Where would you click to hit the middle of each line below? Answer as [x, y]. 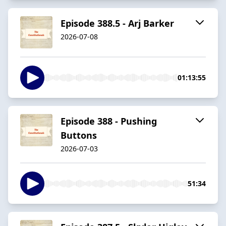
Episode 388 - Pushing [109, 121]
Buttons [79, 135]
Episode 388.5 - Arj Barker [117, 23]
